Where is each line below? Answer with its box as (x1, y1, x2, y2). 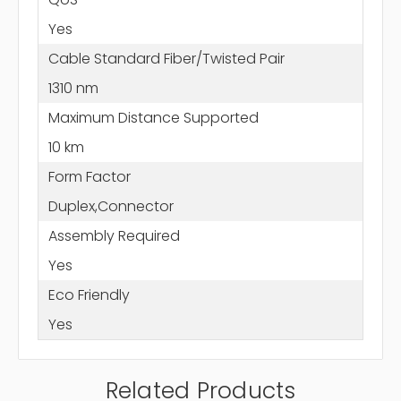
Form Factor (47, 166, 131, 187)
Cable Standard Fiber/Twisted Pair (47, 47, 285, 69)
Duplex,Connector (47, 195, 174, 217)
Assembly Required (47, 225, 180, 246)
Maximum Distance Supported (47, 107, 259, 128)
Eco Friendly (47, 284, 130, 305)
